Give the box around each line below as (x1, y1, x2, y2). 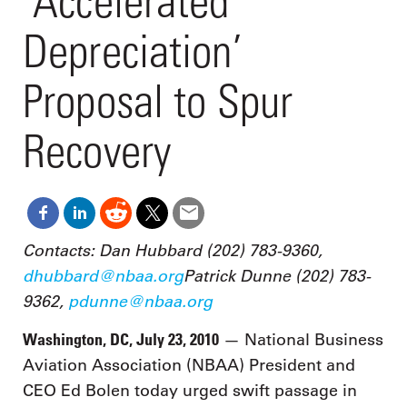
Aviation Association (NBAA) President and (23, 355, 355, 376)
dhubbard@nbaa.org (23, 264, 184, 286)
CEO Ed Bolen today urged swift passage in (23, 381, 357, 402)
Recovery (23, 124, 171, 178)
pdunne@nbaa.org (68, 290, 213, 312)
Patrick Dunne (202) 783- (184, 264, 371, 286)
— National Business (219, 330, 383, 351)
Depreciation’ (23, 24, 243, 78)
